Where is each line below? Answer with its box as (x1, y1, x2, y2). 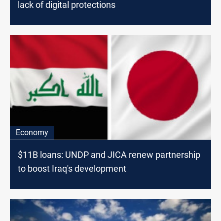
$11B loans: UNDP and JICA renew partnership (18, 149, 200, 160)
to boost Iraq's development (18, 163, 126, 174)
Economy (16, 127, 48, 137)
